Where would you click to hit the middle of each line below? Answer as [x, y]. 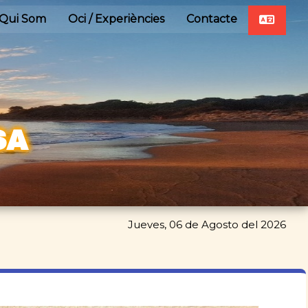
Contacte [212, 19]
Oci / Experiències [116, 19]
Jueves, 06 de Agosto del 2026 [207, 225]
